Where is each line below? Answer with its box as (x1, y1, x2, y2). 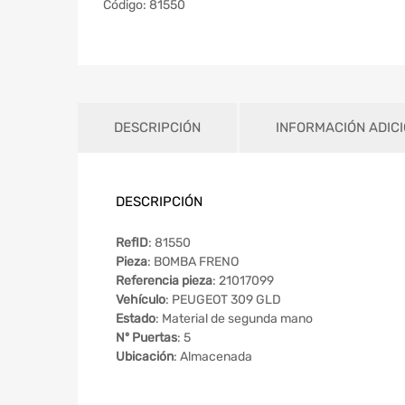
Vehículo (116, 291, 165, 307)
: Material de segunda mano (155, 310, 313, 326)
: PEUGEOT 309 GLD (165, 291, 281, 307)
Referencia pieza (116, 272, 212, 288)
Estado (116, 310, 155, 326)
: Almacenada (174, 348, 252, 364)
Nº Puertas (116, 329, 177, 345)
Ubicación (116, 348, 174, 364)
